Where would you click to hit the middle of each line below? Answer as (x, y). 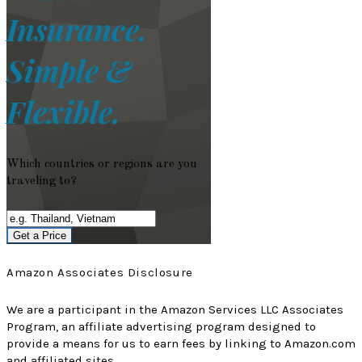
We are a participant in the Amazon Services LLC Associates (175, 310)
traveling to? (42, 182)
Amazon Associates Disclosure (100, 273)
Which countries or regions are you (102, 165)
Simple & (69, 69)
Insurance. (77, 28)
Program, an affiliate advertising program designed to (161, 327)
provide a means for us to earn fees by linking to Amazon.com (181, 344)
